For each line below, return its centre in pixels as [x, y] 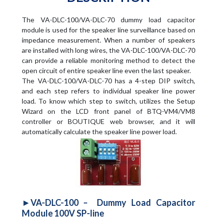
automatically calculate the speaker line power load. [99, 132]
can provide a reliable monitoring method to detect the [108, 60]
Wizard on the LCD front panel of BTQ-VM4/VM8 [108, 111]
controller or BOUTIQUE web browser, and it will [108, 121]
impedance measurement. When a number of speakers [108, 40]
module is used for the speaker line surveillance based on [108, 30]
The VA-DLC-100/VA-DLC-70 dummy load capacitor [108, 20]
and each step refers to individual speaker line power [108, 91]
